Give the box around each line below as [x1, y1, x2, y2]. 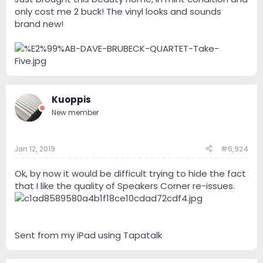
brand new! [15, 18, 63, 31]
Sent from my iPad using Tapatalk [15, 228, 162, 241]
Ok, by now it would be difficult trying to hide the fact [15, 167, 246, 180]
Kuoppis [52, 93, 91, 106]
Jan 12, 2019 [15, 143, 55, 154]
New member [52, 107, 99, 118]
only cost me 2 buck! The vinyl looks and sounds [15, 5, 221, 18]
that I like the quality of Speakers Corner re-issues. [15, 179, 235, 192]
